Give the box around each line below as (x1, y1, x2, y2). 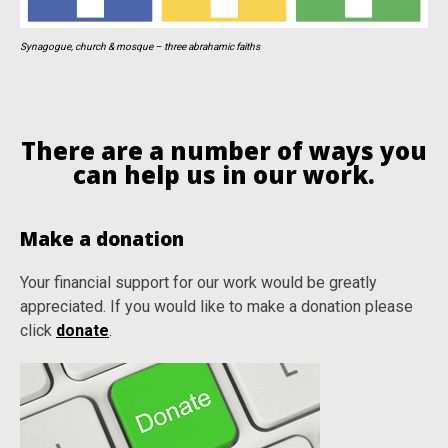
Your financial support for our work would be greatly (20, 273, 377, 293)
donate (56, 321, 109, 341)
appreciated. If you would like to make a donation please (20, 297, 413, 317)
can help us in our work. (73, 158, 375, 192)
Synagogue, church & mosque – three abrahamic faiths (20, 41, 260, 53)
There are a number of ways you (21, 134, 427, 168)
